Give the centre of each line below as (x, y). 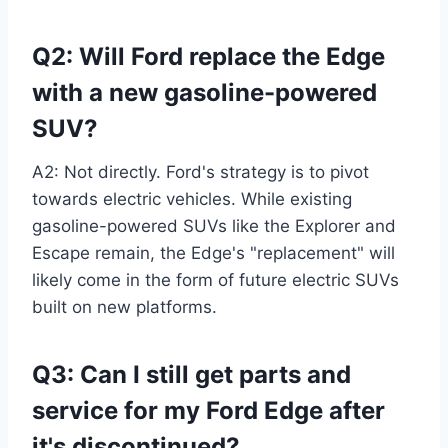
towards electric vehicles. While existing (192, 198)
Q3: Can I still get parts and (191, 374)
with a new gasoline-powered (204, 92)
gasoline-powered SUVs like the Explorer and (214, 225)
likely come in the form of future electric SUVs (215, 279)
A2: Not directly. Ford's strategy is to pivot (200, 171)
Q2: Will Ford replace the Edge (208, 56)
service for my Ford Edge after (208, 410)
